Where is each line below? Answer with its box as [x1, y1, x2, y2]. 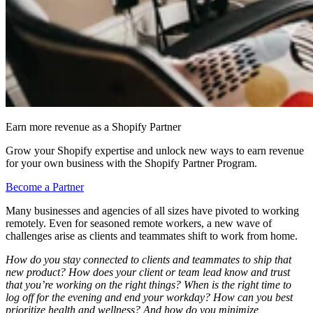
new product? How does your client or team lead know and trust [6, 265, 290, 278]
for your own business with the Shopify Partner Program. [6, 156, 257, 169]
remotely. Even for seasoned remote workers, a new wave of [6, 217, 272, 229]
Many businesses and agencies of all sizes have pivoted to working [6, 204, 299, 217]
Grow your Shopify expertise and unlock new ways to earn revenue [6, 144, 304, 156]
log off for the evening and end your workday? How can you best [6, 291, 293, 303]
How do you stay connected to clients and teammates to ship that [6, 253, 291, 265]
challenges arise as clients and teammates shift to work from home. [6, 229, 298, 242]
